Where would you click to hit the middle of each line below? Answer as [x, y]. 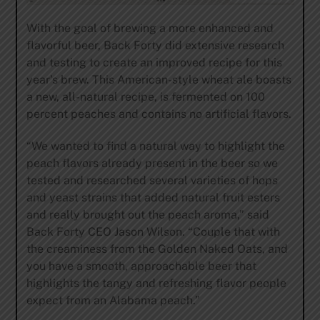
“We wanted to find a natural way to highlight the [155, 146]
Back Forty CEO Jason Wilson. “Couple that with [153, 231]
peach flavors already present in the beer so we [152, 163]
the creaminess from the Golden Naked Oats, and [157, 249]
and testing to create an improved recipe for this [154, 62]
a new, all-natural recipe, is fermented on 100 [145, 96]
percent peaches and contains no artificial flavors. [159, 114]
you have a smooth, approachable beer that [141, 266]
